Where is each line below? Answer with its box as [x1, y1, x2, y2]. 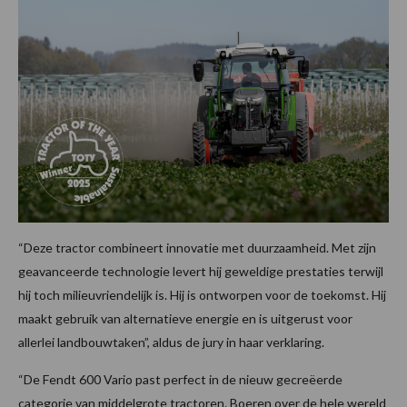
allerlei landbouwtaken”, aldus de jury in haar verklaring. [18, 333, 324, 350]
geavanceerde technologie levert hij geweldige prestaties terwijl [18, 263, 383, 279]
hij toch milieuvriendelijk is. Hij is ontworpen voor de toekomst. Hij [18, 286, 386, 303]
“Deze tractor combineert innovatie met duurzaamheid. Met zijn [18, 239, 376, 255]
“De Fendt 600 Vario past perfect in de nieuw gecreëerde [18, 371, 342, 387]
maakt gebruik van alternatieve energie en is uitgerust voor [18, 310, 352, 326]
